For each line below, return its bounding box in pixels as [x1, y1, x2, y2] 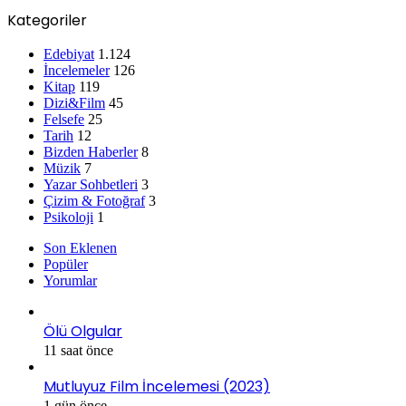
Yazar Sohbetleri [43, 177, 138, 193]
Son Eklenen [43, 240, 117, 256]
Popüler [43, 256, 88, 273]
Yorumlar [43, 273, 97, 289]
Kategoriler [7, 10, 87, 32]
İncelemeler [43, 63, 110, 79]
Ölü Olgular [43, 321, 122, 343]
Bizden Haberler [43, 144, 138, 160]
